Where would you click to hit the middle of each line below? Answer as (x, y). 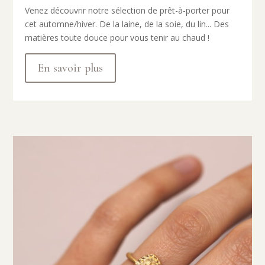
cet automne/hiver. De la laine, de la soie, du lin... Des (127, 24)
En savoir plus (71, 68)
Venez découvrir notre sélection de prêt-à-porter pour (127, 11)
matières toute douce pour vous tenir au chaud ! (117, 38)
